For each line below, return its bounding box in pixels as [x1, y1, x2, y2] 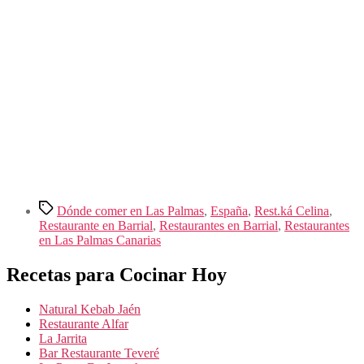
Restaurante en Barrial [39, 219, 153, 233]
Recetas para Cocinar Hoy [6, 264, 227, 286]
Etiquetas [38, 200, 85, 214]
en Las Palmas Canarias [39, 233, 161, 248]
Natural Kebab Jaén [39, 301, 141, 316]
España [210, 204, 248, 219]
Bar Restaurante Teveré [39, 345, 159, 360]
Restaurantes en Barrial [159, 219, 278, 233]
